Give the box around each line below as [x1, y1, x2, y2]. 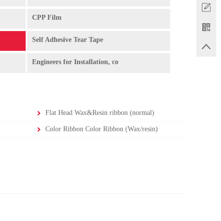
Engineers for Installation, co [32, 58, 118, 66]
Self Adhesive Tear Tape [32, 36, 103, 43]
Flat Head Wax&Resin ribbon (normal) [45, 109, 154, 116]
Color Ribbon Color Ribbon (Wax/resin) [45, 125, 158, 133]
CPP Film [32, 14, 62, 21]
